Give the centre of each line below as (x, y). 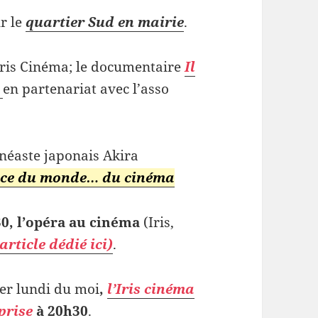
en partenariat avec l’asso (86, 88)
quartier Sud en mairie (105, 22)
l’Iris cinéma (151, 289)
